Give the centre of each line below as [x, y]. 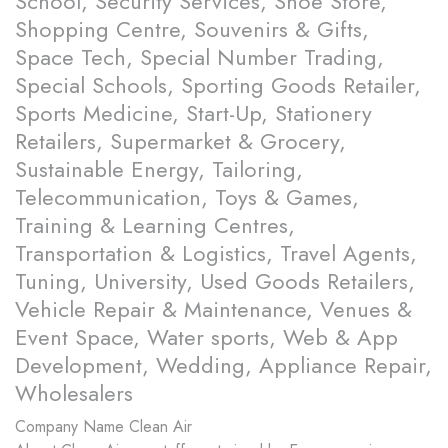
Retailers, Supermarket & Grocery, [180, 141]
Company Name [69, 427]
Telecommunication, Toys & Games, [187, 197]
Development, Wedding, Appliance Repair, [223, 365]
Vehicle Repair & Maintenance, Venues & [213, 309]
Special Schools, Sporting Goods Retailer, [218, 85]
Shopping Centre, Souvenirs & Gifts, [192, 29]
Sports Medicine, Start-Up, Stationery [193, 113]
